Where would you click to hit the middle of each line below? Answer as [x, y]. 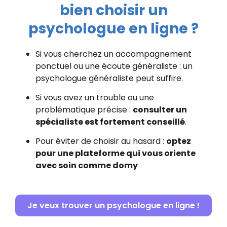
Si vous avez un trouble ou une [95, 98]
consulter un [160, 110]
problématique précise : [84, 110]
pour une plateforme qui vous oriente [116, 154]
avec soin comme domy [87, 166]
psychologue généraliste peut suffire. [109, 78]
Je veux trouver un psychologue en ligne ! [113, 205]
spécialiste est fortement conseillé [110, 122]
